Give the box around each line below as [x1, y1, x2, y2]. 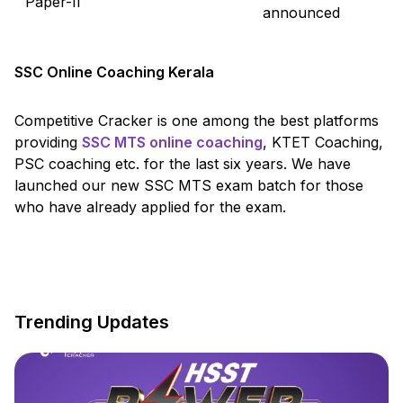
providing [14, 132, 82, 151]
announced [263, 3, 340, 22]
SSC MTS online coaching [82, 132, 263, 151]
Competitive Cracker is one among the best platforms [14, 111, 379, 130]
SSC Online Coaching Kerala [14, 62, 214, 81]
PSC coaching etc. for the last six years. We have [14, 154, 351, 173]
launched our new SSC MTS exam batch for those [14, 175, 363, 194]
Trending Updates [14, 310, 169, 333]
